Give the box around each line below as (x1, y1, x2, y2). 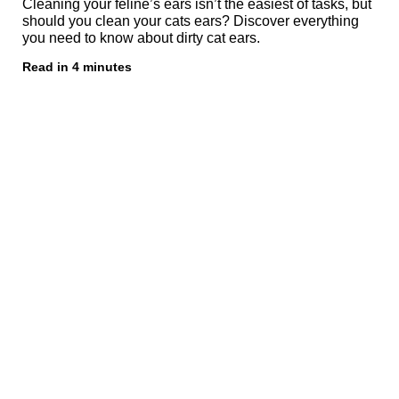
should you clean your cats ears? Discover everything (21, 12, 359, 28)
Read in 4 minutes (21, 59, 132, 74)
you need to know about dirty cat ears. (21, 29, 260, 45)
